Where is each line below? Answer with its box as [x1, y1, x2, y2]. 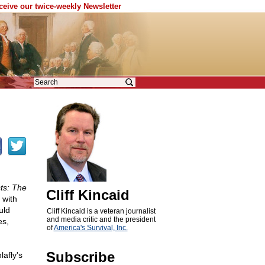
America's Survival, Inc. [53, 224, 128, 232]
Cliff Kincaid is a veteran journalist [46, 207, 156, 215]
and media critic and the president [46, 215, 156, 224]
